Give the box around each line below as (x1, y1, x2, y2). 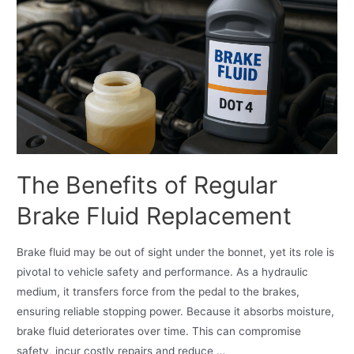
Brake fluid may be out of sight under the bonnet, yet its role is (17, 245, 335, 258)
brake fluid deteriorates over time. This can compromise (17, 324, 302, 337)
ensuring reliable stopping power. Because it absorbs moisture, (17, 304, 335, 318)
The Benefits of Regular (17, 171, 278, 200)
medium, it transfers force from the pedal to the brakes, (17, 284, 300, 298)
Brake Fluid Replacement (17, 201, 292, 231)
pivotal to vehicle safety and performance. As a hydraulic (17, 265, 309, 278)
